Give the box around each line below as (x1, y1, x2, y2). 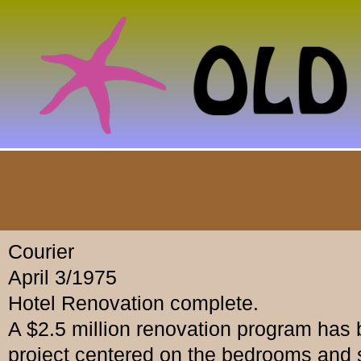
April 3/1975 (8, 266, 117, 289)
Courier (8, 240, 74, 263)
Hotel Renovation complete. (8, 292, 259, 315)
